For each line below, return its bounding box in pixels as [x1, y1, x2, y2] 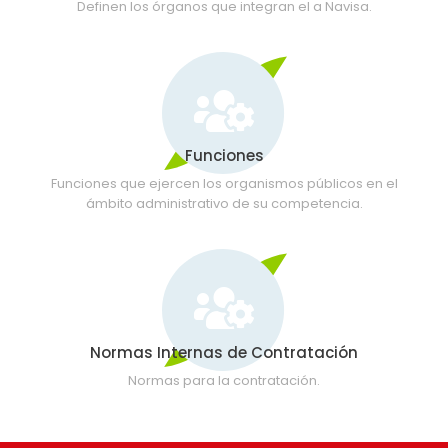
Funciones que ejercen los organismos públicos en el [50, 174, 398, 194]
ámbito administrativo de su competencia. [85, 194, 363, 214]
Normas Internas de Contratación [90, 342, 358, 364]
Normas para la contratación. [128, 371, 320, 391]
